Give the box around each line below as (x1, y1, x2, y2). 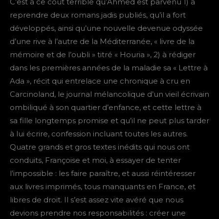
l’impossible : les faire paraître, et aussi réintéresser (10, 169, 196, 178)
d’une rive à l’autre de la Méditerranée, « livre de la (10, 37, 195, 46)
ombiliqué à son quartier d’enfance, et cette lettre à (10, 103, 201, 112)
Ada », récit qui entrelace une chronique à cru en (10, 76, 190, 86)
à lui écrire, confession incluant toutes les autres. (10, 129, 188, 139)
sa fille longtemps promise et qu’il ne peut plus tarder (10, 116, 209, 126)
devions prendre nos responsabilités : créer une (10, 208, 186, 218)
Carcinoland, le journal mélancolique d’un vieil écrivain (10, 89, 209, 99)
